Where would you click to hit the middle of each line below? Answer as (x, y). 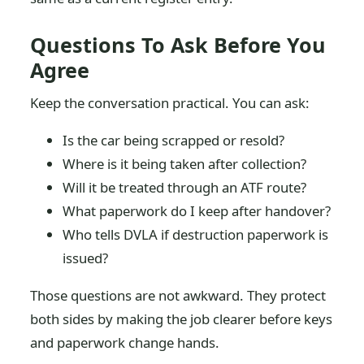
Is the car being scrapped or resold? (174, 140)
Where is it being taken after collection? (185, 163)
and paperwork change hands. (125, 342)
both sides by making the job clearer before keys (182, 318)
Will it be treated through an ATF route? (185, 187)
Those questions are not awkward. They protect (178, 295)
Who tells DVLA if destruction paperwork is (196, 234)
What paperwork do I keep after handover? (197, 210)
